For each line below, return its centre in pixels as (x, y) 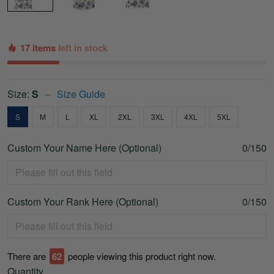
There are (27, 256)
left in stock (83, 48)
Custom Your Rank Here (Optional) (83, 202)
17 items (39, 48)
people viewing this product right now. (142, 256)
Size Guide (81, 94)
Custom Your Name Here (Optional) (84, 148)
